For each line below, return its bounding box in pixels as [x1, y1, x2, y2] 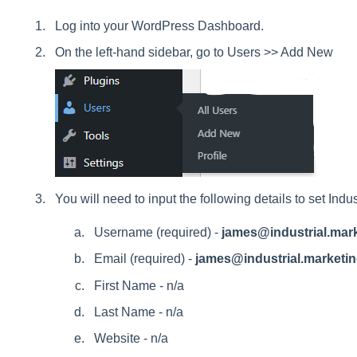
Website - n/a [93, 331, 168, 345]
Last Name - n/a [93, 304, 183, 319]
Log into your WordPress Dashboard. [54, 18, 264, 33]
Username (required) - [93, 226, 222, 240]
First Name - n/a [93, 278, 184, 292]
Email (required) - [93, 252, 195, 266]
